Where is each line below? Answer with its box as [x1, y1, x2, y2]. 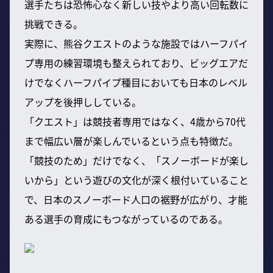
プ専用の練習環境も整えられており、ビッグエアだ [24, 55, 248, 70]
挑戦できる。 [24, 16, 83, 31]
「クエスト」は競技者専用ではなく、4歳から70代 [24, 113, 246, 129]
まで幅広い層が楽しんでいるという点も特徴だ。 [24, 133, 238, 148]
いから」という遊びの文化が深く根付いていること [24, 172, 249, 187]
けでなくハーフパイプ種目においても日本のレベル [24, 74, 247, 90]
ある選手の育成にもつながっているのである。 [24, 211, 228, 226]
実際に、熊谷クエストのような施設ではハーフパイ [24, 35, 248, 51]
